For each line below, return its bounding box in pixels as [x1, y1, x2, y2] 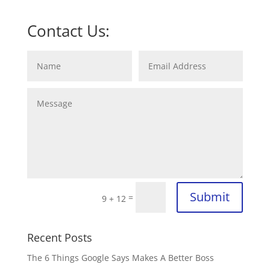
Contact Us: [27, 20, 110, 42]
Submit [190, 189, 230, 206]
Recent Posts [27, 230, 92, 245]
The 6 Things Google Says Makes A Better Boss [27, 251, 214, 263]
